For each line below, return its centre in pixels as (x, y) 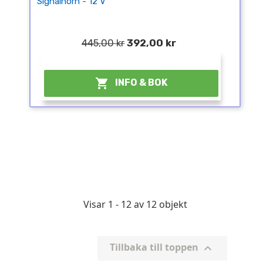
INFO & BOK (141, 82)
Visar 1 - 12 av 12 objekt (135, 204)
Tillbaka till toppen (155, 247)
